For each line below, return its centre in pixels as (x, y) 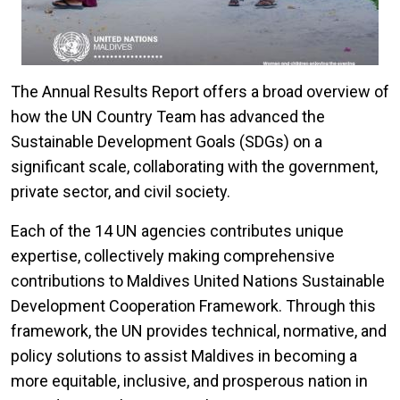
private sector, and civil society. (122, 192)
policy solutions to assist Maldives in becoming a (184, 356)
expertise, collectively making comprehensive (173, 256)
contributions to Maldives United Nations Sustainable (198, 281)
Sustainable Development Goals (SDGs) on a (167, 142)
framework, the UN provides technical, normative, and (199, 331)
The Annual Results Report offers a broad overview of (200, 92)
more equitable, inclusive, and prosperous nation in (189, 381)
